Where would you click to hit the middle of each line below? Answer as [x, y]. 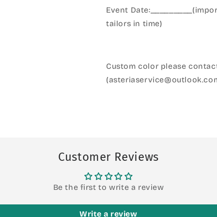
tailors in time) [134, 23]
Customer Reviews [108, 157]
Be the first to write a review [108, 187]
